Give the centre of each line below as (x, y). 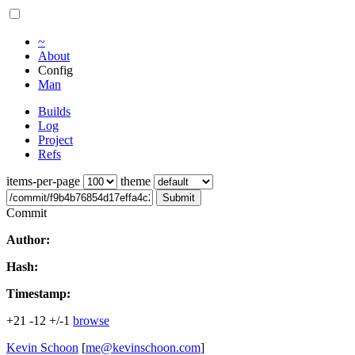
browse (91, 321)
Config (55, 70)
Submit (179, 198)
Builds (54, 111)
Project (55, 140)
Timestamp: (38, 294)
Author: (28, 240)
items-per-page (43, 181)
